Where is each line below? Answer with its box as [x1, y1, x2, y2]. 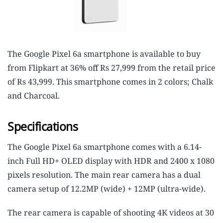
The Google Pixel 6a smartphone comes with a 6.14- [7, 141, 202, 153]
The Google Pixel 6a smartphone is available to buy [7, 48, 201, 60]
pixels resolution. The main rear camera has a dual [7, 169, 201, 181]
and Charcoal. [7, 90, 60, 102]
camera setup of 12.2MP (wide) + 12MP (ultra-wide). [7, 183, 206, 195]
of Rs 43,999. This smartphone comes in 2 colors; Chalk [7, 76, 213, 88]
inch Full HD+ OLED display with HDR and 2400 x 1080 [7, 155, 215, 167]
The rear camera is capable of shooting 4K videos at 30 [7, 207, 214, 219]
